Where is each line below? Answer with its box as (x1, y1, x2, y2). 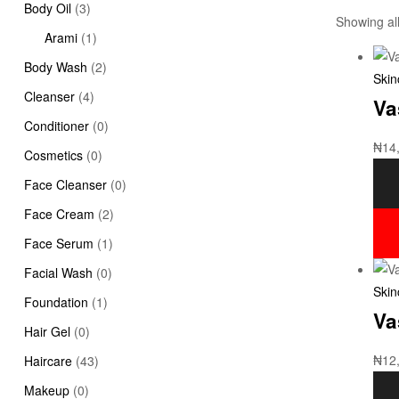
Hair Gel (24, 322, 70, 340)
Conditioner (24, 116, 89, 134)
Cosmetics (24, 145, 83, 164)
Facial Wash (24, 263, 93, 281)
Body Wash (24, 57, 87, 76)
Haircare (24, 351, 72, 370)
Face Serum (24, 233, 94, 252)
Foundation (24, 292, 88, 311)
